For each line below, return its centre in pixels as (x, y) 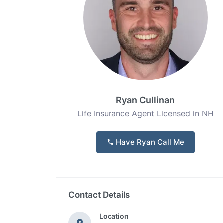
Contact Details (99, 195)
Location (114, 216)
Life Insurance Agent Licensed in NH (145, 113)
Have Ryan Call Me (149, 142)
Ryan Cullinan (145, 100)
